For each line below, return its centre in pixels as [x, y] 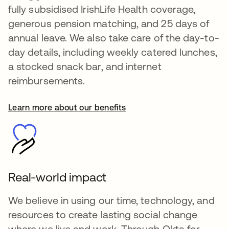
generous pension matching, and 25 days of [109, 24]
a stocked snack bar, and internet [85, 66]
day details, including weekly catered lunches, [113, 52]
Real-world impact [58, 177]
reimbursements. [47, 81]
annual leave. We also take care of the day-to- [114, 38]
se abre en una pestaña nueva [125, 108]
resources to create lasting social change [103, 215]
